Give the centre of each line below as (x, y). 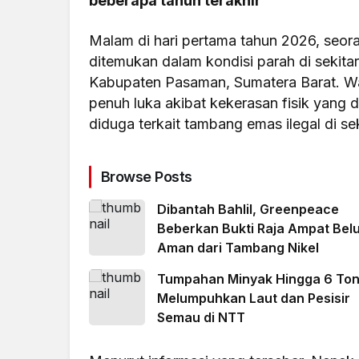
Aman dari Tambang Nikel (238, 248)
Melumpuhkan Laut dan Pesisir (254, 298)
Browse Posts (147, 177)
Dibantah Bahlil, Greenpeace (248, 210)
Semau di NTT (201, 318)
